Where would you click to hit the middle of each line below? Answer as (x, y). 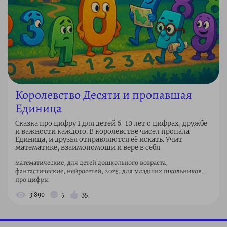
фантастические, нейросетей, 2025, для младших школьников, (109, 171)
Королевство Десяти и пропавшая (104, 94)
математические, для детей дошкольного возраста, (91, 162)
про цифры (32, 179)
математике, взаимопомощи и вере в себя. (88, 147)
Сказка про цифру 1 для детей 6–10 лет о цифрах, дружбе (111, 123)
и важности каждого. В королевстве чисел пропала (102, 131)
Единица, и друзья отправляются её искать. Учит (99, 139)
